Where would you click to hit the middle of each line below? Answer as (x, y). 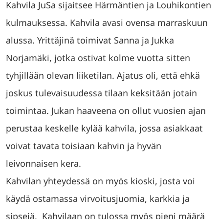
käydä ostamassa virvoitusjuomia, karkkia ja (98, 198)
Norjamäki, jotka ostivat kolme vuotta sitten (98, 58)
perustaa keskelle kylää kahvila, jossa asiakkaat (104, 128)
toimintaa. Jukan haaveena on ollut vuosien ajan (106, 110)
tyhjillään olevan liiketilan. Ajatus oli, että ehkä (103, 75)
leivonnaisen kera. (44, 163)
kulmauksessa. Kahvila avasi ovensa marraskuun (107, 22)
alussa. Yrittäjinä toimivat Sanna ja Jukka (90, 40)
